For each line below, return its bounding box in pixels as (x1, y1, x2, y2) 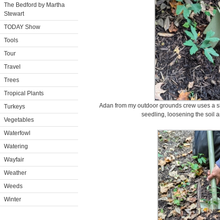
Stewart (4, 10, 24, 17)
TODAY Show (4, 24, 40, 30)
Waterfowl (4, 130, 30, 137)
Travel (4, 63, 21, 70)
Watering (4, 143, 28, 150)
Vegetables (4, 116, 34, 123)
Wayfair (4, 156, 24, 163)
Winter (4, 196, 21, 203)
